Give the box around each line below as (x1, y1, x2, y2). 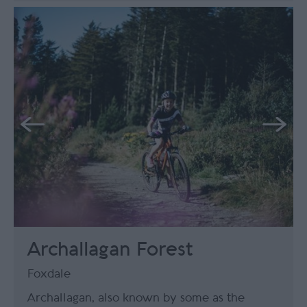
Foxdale (27, 267, 71, 280)
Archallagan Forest (27, 239, 193, 259)
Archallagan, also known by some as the (27, 291, 245, 304)
